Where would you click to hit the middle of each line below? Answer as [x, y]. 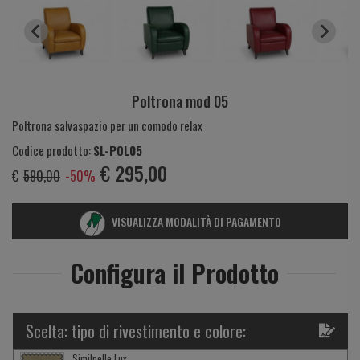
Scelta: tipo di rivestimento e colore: [136, 331]
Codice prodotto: [53, 151]
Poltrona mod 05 [180, 102]
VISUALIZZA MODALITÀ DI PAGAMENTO [196, 222]
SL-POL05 [118, 151]
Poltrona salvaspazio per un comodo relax [107, 126]
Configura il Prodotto [174, 273]
